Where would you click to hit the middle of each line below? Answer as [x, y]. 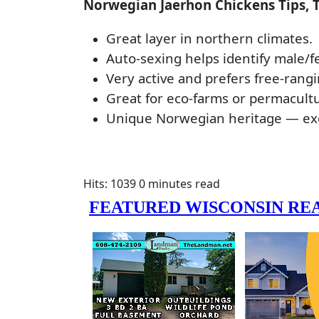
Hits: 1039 [110, 183]
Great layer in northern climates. [209, 38]
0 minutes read [179, 183]
